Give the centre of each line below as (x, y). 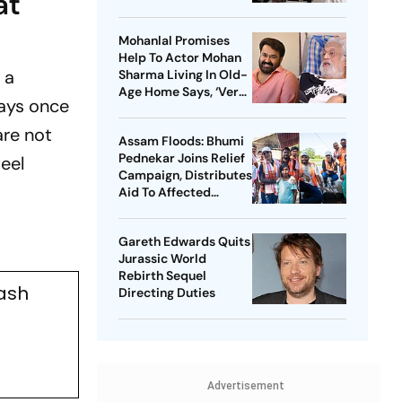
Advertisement (245, 386)
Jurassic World (162, 259)
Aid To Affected (164, 192)
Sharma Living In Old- (183, 75)
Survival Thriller (165, 26)
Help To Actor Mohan (179, 58)
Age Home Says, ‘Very (182, 92)
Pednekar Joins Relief (181, 158)
